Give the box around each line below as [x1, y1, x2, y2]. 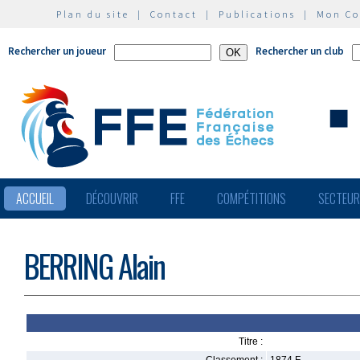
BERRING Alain [24, 243, 165, 288]
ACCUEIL [16, 189, 54, 208]
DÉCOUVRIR [86, 189, 138, 208]
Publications [219, 8, 296, 20]
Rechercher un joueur [8, 44, 106, 58]
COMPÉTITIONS [217, 189, 286, 208]
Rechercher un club [256, 44, 344, 58]
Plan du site [56, 8, 129, 20]
